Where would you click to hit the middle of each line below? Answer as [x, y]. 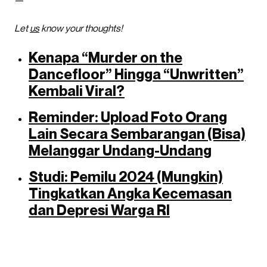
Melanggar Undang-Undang [120, 150]
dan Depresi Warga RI [99, 210]
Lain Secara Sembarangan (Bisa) [137, 134]
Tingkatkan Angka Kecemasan [130, 193]
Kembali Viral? [77, 91]
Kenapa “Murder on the [105, 58]
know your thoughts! [81, 28]
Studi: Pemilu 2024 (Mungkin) [126, 177]
